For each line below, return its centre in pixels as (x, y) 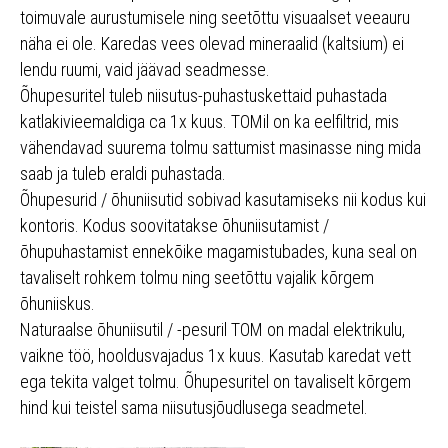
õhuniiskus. (57, 304)
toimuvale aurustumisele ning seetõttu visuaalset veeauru (215, 18)
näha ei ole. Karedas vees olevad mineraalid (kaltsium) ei (212, 44)
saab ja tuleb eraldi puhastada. (123, 174)
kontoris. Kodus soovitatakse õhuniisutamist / (174, 226)
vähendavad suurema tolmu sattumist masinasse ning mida (220, 148)
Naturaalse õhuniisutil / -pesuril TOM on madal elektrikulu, (212, 330)
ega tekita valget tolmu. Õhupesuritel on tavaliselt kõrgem (215, 382)
